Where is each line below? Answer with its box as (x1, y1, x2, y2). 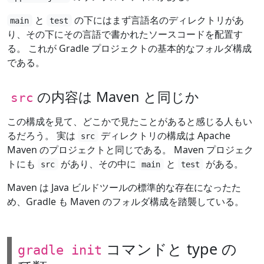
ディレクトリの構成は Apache (98, 128, 230, 142)
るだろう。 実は (7, 128, 78, 142)
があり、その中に (58, 157, 138, 170)
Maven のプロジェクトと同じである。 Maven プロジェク (7, 143, 253, 156)
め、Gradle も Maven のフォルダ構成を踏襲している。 (7, 194, 244, 208)
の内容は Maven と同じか (34, 87, 199, 106)
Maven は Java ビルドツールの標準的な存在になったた (7, 180, 241, 194)
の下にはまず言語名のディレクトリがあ (71, 13, 244, 27)
